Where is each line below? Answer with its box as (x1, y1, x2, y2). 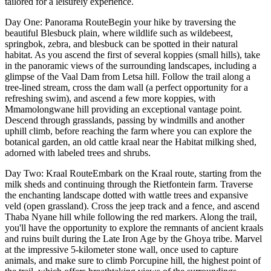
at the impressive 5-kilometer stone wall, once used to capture (5, 244, 238, 255)
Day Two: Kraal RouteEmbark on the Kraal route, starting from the (5, 168, 261, 178)
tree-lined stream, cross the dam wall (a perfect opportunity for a (5, 82, 248, 93)
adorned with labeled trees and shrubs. (5, 147, 151, 158)
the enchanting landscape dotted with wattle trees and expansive (5, 189, 248, 200)
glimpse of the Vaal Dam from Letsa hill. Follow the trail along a (5, 71, 250, 82)
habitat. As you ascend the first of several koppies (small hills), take (5, 49, 260, 60)
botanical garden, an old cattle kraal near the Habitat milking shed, (5, 136, 256, 147)
